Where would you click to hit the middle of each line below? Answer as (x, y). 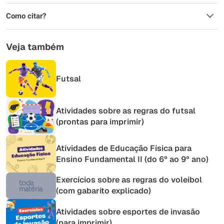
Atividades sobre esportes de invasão (128, 212)
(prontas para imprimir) (100, 121)
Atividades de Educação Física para (124, 148)
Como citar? (26, 16)
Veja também (35, 47)
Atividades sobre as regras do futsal (126, 110)
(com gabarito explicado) (103, 191)
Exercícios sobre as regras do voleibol (129, 180)
